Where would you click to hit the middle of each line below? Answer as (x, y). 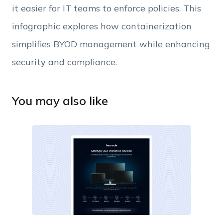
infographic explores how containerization (102, 26)
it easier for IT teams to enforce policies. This (106, 8)
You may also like (60, 101)
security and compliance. (64, 62)
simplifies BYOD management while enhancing (111, 44)
